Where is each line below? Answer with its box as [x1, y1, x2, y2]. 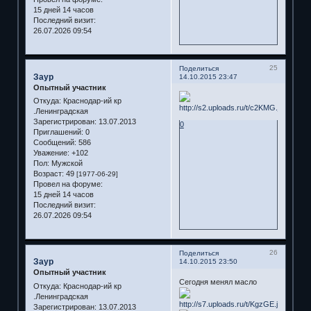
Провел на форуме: [33, 180, 103, 189]
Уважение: [33, 149, 69, 158]
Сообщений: [33, 138, 76, 147]
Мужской [49, 159, 83, 168]
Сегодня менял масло [178, 277, 257, 286]
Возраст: [33, 169, 64, 178]
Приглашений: [33, 128, 83, 137]
